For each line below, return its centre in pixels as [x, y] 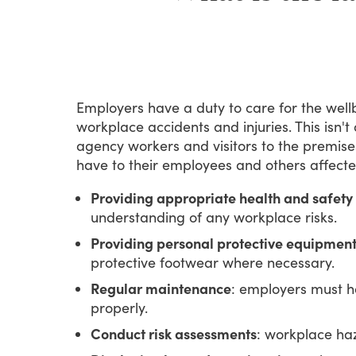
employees [197, 164]
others [286, 164]
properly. [119, 307]
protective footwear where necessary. [213, 262]
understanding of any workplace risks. [214, 217]
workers [154, 145]
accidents [179, 126]
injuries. [267, 126]
